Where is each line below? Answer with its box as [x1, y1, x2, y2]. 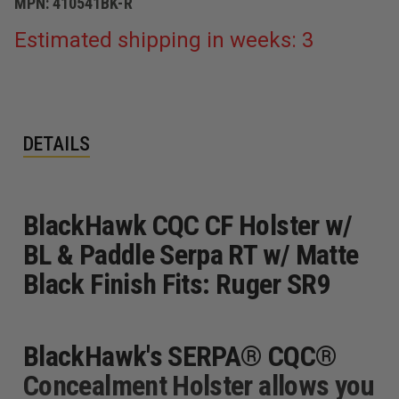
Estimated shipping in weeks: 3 [14, 27, 313, 53]
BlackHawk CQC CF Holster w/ [23, 208, 353, 242]
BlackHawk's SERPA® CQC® [23, 338, 338, 373]
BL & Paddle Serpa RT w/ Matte [23, 237, 359, 272]
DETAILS [23, 132, 90, 155]
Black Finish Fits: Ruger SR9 [23, 266, 331, 301]
